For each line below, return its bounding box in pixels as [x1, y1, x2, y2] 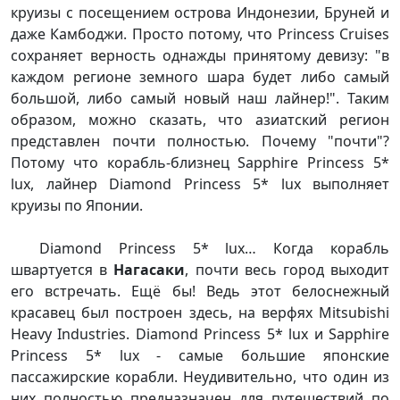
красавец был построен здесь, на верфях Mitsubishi [11, 302, 389, 322]
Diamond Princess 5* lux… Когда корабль [39, 237, 389, 258]
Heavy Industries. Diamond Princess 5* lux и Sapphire [11, 323, 389, 344]
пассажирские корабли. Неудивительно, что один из [11, 366, 389, 387]
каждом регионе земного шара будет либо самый [11, 66, 389, 87]
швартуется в [11, 259, 114, 279]
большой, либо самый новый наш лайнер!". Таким [11, 87, 389, 108]
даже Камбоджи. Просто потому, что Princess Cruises [11, 23, 389, 44]
